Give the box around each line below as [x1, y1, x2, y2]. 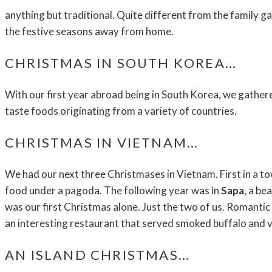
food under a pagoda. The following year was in [5, 183, 221, 197]
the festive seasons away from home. [5, 24, 174, 38]
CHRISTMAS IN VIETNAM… [5, 134, 199, 151]
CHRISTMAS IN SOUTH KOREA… [5, 54, 237, 71]
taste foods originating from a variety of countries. [5, 104, 237, 117]
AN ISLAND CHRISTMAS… [5, 246, 190, 263]
